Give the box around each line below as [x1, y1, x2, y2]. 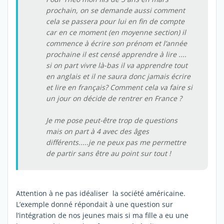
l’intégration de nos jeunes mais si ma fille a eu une [16, 210, 188, 220]
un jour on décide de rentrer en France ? [46, 93, 182, 103]
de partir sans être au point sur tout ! [46, 148, 171, 158]
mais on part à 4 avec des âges [46, 126, 149, 136]
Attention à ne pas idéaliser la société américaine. [16, 188, 185, 198]
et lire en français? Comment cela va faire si [46, 82, 192, 92]
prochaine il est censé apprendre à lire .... [46, 49, 186, 59]
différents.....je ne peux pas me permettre [46, 137, 186, 147]
